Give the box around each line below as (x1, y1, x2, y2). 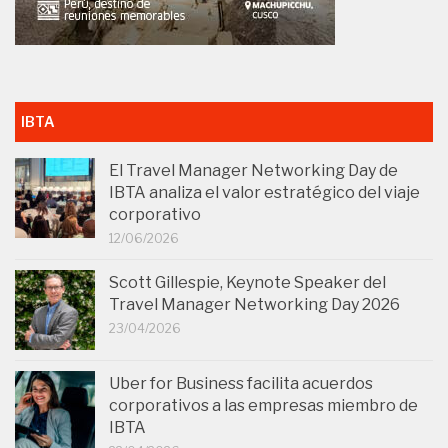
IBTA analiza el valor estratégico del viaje (109, 183, 420, 203)
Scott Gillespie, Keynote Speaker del (109, 273, 386, 293)
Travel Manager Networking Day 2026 (109, 295, 400, 315)
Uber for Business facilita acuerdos (109, 374, 373, 394)
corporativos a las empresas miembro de (109, 396, 418, 416)
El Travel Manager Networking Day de (109, 161, 398, 181)
